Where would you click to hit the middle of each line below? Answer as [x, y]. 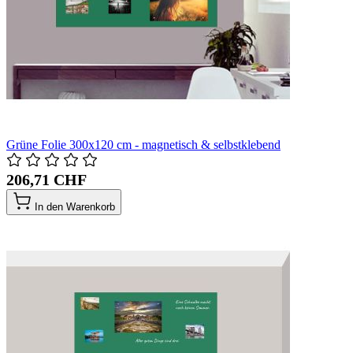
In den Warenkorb [75, 206]
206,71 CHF [46, 179]
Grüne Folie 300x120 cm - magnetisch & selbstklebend [143, 144]
